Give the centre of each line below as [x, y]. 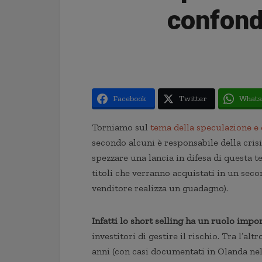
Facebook [130, 99]
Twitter [193, 99]
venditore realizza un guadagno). [160, 188]
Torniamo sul [121, 127]
